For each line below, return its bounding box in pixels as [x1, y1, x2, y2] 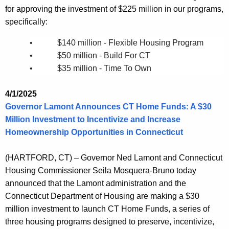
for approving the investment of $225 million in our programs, [5, 5, 223, 14]
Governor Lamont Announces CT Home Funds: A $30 [5, 102, 212, 111]
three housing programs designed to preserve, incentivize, [5, 217, 214, 226]
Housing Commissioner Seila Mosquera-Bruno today [5, 166, 196, 175]
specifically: [5, 17, 48, 27]
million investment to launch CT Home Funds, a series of [5, 204, 210, 214]
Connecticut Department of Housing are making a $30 [5, 192, 199, 201]
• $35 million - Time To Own [30, 64, 151, 73]
